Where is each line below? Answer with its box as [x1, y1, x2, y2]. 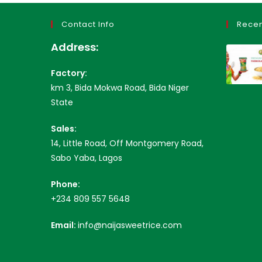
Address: [51, 40, 98, 55]
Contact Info [61, 19, 115, 30]
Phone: [51, 178, 80, 191]
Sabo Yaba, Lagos [51, 152, 122, 164]
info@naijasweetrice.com [78, 219, 182, 232]
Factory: [51, 67, 87, 80]
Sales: [51, 123, 77, 135]
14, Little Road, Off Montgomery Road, [51, 137, 204, 150]
